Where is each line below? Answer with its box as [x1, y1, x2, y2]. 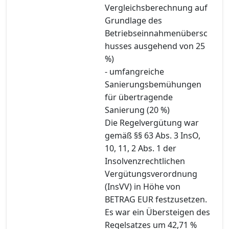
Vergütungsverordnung [105, 168, 197, 179]
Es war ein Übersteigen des [105, 206, 210, 218]
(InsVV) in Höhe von [105, 180, 180, 192]
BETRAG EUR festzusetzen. [105, 193, 207, 205]
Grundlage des [105, 14, 162, 26]
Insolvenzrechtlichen [105, 155, 185, 167]
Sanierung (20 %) [105, 104, 170, 116]
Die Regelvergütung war [105, 117, 199, 128]
